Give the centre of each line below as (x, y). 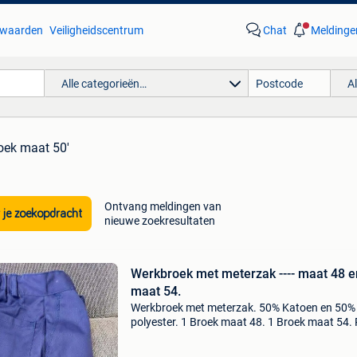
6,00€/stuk (157, 336)
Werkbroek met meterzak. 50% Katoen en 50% (243, 308)
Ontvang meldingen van (163, 206)
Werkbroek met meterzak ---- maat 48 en (204, 274)
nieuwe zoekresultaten (159, 221)
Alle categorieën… (104, 83)
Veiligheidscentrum (96, 30)
